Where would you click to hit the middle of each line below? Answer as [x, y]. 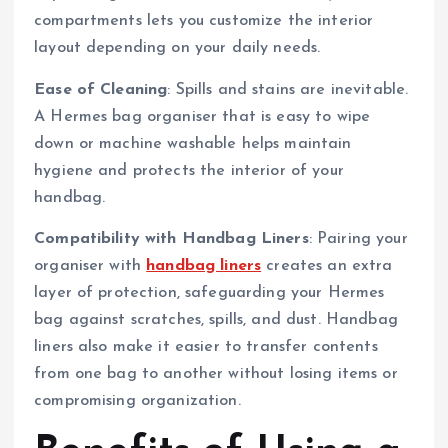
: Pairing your [358, 238]
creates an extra [327, 265]
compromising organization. [137, 400]
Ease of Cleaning [101, 89]
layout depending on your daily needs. [177, 48]
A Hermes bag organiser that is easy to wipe [202, 116]
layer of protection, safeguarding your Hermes [209, 292]
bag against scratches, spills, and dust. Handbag [216, 319]
